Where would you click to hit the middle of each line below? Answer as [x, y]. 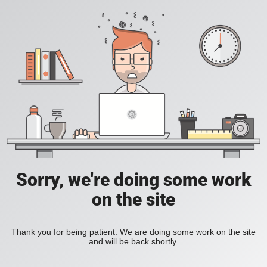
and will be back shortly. [133, 242]
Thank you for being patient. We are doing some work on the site [133, 232]
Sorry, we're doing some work [133, 180]
